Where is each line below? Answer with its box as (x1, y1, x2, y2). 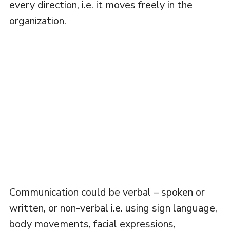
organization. (9, 14, 66, 28)
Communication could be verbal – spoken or (9, 185, 205, 200)
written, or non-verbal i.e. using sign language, (9, 201, 217, 216)
